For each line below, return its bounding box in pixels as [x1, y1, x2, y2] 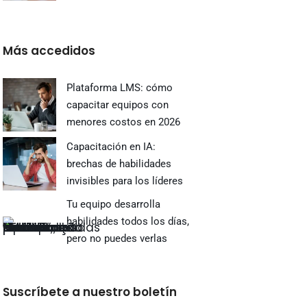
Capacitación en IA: [66, 140, 156, 153]
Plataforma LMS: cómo [66, 81, 173, 94]
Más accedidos [3, 42, 96, 59]
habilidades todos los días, [66, 215, 190, 228]
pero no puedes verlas [66, 232, 168, 245]
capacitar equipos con [66, 98, 169, 111]
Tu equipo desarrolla [66, 198, 161, 210]
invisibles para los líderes [66, 174, 184, 187]
